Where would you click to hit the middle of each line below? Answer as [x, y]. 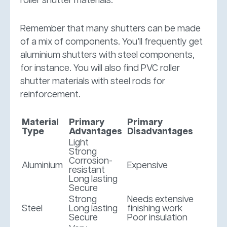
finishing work [155, 209]
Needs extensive [160, 199]
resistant [87, 170]
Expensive [147, 165]
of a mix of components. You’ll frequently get [111, 42]
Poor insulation [157, 218]
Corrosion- [91, 161]
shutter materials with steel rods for [93, 81]
